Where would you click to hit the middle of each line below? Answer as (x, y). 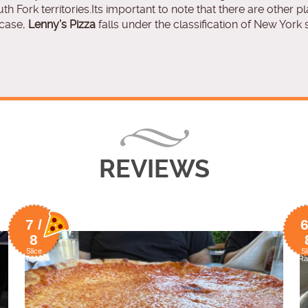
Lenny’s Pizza (62, 25)
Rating (34, 259)
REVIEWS (154, 169)
